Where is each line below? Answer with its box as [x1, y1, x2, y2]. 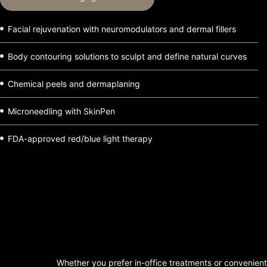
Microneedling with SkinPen [7, 105, 115, 116]
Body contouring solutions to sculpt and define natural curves [7, 51, 247, 61]
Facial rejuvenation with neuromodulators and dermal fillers [7, 23, 236, 34]
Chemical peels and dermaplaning [7, 78, 140, 89]
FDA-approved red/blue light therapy [7, 133, 153, 144]
